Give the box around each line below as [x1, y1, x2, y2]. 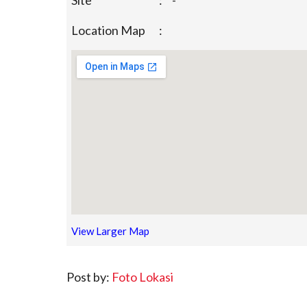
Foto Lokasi [112, 269, 173, 284]
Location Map [71, 23, 145, 38]
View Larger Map [71, 225, 149, 237]
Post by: [66, 269, 112, 284]
